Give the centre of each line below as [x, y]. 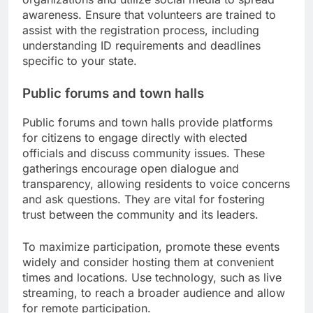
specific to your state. [80, 61]
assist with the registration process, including [141, 30]
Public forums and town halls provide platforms [147, 122]
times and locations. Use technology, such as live [152, 277]
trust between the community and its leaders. [140, 214]
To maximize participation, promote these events [151, 246]
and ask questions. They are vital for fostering [144, 199]
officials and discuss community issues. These [144, 153]
